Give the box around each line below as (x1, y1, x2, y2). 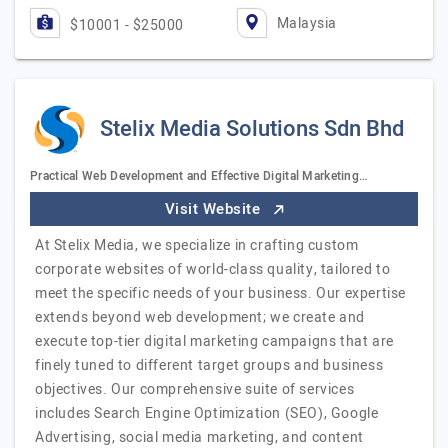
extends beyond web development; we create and (35, 307, 366, 328)
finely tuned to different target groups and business (35, 355, 384, 376)
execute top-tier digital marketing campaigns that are (35, 331, 394, 352)
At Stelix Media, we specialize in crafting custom (35, 235, 359, 256)
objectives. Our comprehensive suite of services (35, 379, 355, 400)
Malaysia (276, 12, 337, 34)
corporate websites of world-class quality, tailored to (35, 259, 391, 280)
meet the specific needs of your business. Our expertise (35, 283, 407, 304)
